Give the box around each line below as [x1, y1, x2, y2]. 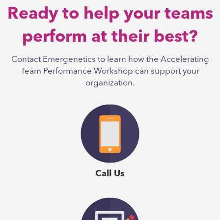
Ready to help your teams [7, 6, 213, 23]
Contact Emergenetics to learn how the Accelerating [11, 55, 209, 64]
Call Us [95, 169, 125, 179]
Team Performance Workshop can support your [21, 67, 199, 76]
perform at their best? [22, 29, 198, 46]
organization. [85, 79, 135, 88]
